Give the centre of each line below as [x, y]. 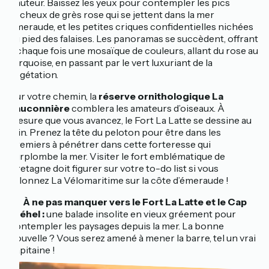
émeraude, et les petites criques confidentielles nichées [131, 27]
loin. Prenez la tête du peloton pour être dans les [115, 132]
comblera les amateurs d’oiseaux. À [148, 108]
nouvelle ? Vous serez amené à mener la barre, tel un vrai [133, 238]
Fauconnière [41, 108]
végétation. [34, 75]
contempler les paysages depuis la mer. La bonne [117, 226]
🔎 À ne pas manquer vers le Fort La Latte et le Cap [128, 202]
